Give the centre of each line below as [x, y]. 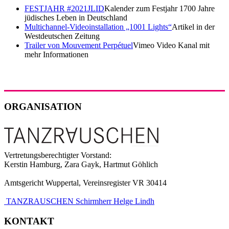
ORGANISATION [43, 106]
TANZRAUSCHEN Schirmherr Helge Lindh [79, 201]
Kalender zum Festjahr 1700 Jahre [159, 9]
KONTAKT [29, 221]
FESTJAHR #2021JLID [64, 9]
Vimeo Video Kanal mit [171, 45]
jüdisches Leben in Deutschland [76, 18]
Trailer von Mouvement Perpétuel [79, 45]
